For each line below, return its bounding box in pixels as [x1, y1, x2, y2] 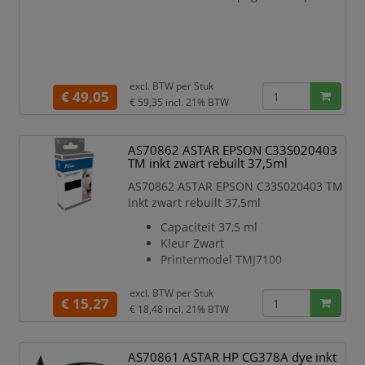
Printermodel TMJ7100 [161, 252, 283, 267]
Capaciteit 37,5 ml [161, 219, 258, 235]
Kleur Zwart [161, 235, 225, 251]
